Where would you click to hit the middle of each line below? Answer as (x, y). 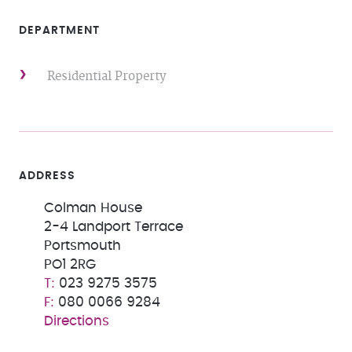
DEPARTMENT (59, 31)
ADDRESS (47, 176)
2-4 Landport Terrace (114, 227)
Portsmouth (82, 246)
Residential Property (106, 77)
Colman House (93, 208)
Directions (77, 321)
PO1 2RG (70, 265)
